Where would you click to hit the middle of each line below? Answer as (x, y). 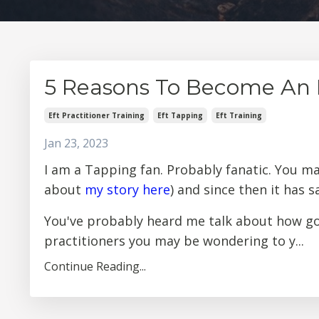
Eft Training (239, 115)
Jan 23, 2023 (76, 143)
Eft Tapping (180, 115)
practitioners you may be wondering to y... (174, 240)
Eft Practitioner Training (96, 115)
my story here (127, 189)
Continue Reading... (95, 266)
